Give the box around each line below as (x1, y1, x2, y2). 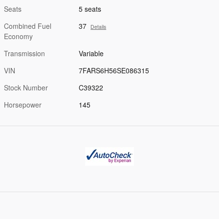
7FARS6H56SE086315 (79, 66, 150, 76)
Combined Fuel (4, 21, 51, 31)
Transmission (4, 48, 45, 59)
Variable (79, 48, 104, 59)
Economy (4, 31, 33, 42)
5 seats (79, 4, 102, 14)
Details (90, 23, 107, 31)
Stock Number (4, 83, 48, 93)
